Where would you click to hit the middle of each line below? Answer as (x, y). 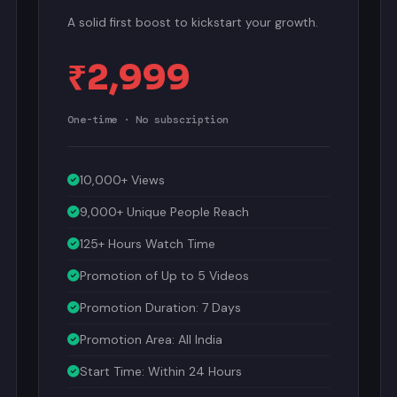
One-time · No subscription (148, 117)
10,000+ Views (123, 177)
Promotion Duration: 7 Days (161, 305)
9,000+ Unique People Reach (165, 209)
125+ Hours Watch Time (148, 241)
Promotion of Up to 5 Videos (165, 273)
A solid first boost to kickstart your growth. (193, 20)
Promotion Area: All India (152, 337)
